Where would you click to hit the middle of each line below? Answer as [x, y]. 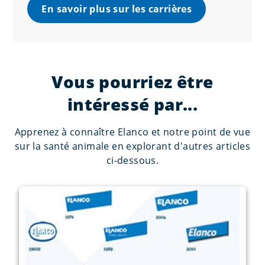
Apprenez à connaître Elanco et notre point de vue [132, 132]
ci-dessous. [132, 160]
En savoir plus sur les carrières [117, 9]
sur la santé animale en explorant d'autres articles [132, 146]
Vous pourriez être [132, 81]
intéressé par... [132, 104]
